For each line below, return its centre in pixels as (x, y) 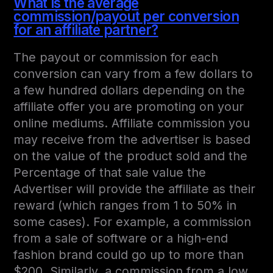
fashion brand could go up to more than (129, 255)
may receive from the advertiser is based (132, 140)
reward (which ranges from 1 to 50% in (125, 206)
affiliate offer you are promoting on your (129, 107)
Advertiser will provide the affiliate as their (135, 189)
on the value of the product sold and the (131, 156)
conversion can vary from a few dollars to (133, 74)
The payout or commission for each (116, 58)
